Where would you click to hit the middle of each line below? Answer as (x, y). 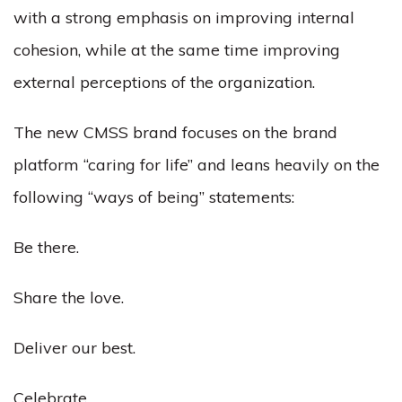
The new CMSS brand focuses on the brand (175, 132)
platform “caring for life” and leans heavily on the (197, 165)
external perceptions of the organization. (164, 82)
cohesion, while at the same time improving (177, 50)
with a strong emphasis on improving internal (184, 17)
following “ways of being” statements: (154, 197)
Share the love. (69, 297)
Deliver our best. (74, 348)
